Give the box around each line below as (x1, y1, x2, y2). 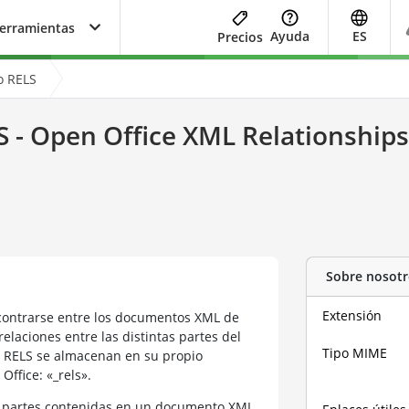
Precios (217, 27, 263, 46)
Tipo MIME (322, 343, 388, 362)
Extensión (322, 306, 383, 324)
